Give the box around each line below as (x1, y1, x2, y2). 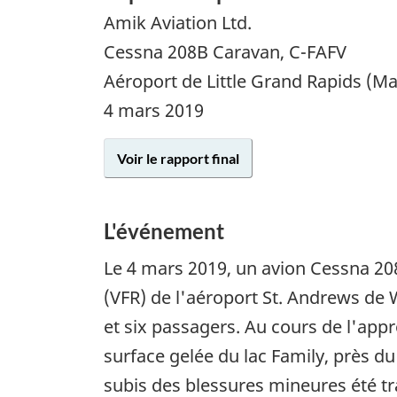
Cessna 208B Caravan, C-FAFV (104, 40, 346, 65)
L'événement (104, 218, 224, 245)
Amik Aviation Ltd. (104, 11, 252, 35)
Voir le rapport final (117, 150, 239, 167)
